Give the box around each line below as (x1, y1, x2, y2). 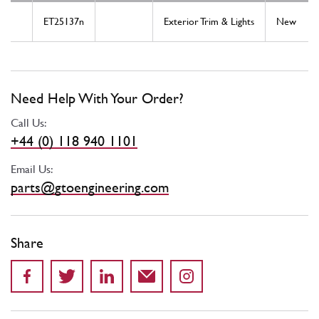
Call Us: (11, 116, 47, 130)
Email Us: (11, 162, 53, 177)
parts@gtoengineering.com (11, 179, 169, 197)
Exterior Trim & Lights (164, 16, 254, 28)
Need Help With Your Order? (11, 90, 184, 108)
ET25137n (43, 16, 84, 28)
